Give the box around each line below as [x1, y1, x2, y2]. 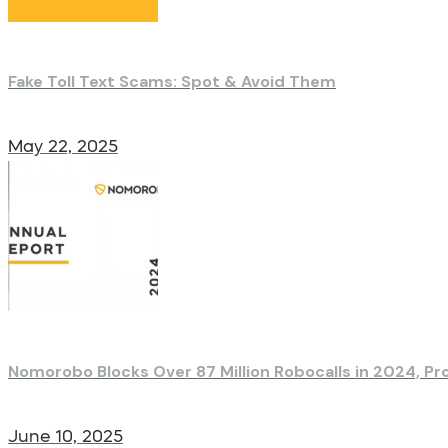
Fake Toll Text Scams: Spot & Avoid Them [8, 71, 336, 93]
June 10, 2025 [8, 427, 123, 445]
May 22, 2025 [8, 138, 118, 156]
